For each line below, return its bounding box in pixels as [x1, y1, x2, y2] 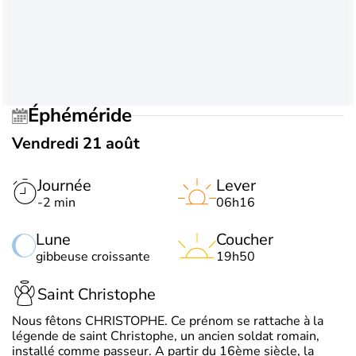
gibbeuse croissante [36, 247, 150, 265]
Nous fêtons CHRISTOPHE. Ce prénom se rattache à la [12, 311, 323, 330]
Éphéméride [39, 103, 132, 129]
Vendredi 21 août [12, 132, 140, 154]
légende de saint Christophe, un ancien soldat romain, [12, 327, 319, 345]
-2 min [37, 193, 75, 211]
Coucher [216, 228, 273, 250]
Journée [37, 174, 91, 196]
